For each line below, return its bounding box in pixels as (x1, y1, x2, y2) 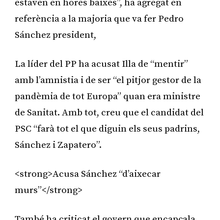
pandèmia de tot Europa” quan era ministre (15, 90, 200, 102)
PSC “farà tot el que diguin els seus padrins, (15, 123, 200, 135)
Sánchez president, (15, 29, 96, 41)
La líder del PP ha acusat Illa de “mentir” (15, 58, 188, 70)
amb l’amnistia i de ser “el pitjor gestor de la (15, 74, 201, 86)
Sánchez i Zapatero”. (15, 139, 102, 151)
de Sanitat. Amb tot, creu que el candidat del (15, 107, 204, 118)
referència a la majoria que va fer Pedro (15, 13, 184, 25)
